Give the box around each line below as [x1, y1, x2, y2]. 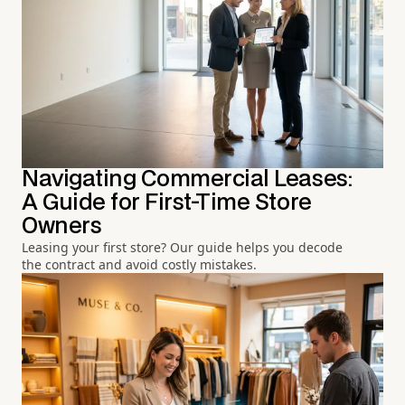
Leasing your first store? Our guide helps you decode [22, 239, 343, 257]
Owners [22, 216, 102, 238]
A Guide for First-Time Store [22, 193, 312, 214]
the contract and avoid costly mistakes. [22, 256, 257, 274]
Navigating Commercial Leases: [22, 169, 353, 191]
